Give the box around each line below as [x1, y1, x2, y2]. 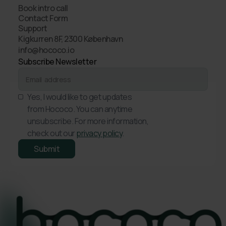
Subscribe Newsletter [18, 56, 96, 67]
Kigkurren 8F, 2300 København [18, 33, 123, 44]
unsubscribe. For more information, [27, 116, 148, 127]
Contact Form [18, 13, 68, 24]
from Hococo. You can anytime [27, 103, 132, 115]
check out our [27, 128, 76, 139]
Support [18, 23, 47, 34]
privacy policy [76, 128, 122, 139]
